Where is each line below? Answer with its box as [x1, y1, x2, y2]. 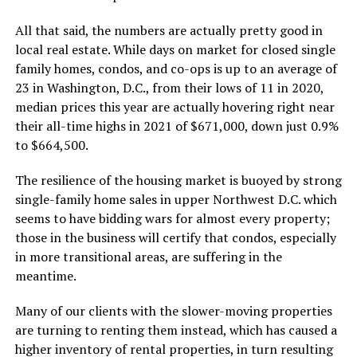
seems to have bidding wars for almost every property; [14, 209, 330, 227]
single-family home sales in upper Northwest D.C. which [14, 190, 337, 208]
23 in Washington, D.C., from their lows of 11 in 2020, [14, 78, 324, 96]
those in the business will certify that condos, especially [14, 228, 336, 246]
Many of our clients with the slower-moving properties [14, 301, 332, 320]
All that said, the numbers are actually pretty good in [14, 21, 323, 39]
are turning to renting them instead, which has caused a [14, 320, 337, 339]
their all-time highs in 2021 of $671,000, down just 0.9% [14, 116, 339, 135]
